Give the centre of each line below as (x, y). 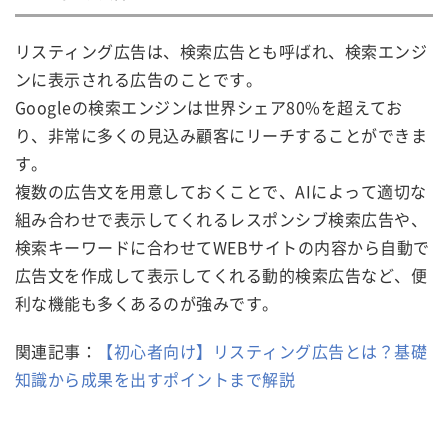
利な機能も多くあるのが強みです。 (147, 303)
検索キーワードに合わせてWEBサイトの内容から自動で (222, 247)
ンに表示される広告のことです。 (139, 79)
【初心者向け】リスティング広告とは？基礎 (262, 351)
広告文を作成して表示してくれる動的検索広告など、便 (221, 275)
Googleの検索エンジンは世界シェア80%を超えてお (209, 107)
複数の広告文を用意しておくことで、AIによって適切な (221, 191)
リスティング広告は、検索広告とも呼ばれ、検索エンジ (221, 51)
